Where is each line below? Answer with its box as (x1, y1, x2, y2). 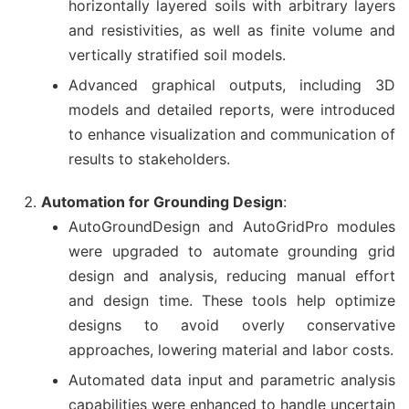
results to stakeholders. (68, 150, 230, 168)
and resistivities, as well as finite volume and (68, 21, 395, 39)
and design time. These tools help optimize (68, 291, 395, 309)
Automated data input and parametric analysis (68, 371, 395, 389)
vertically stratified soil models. (68, 46, 286, 64)
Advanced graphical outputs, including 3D (68, 76, 395, 94)
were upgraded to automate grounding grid (68, 242, 395, 260)
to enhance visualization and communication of (68, 125, 395, 143)
